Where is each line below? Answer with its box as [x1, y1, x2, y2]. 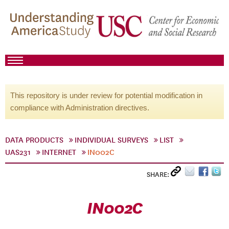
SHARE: [147, 170, 171, 179]
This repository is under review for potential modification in [10, 91, 202, 100]
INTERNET [42, 148, 76, 157]
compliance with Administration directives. [10, 103, 149, 112]
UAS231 [5, 148, 31, 157]
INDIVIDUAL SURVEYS [75, 135, 148, 145]
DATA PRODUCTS [5, 135, 63, 145]
